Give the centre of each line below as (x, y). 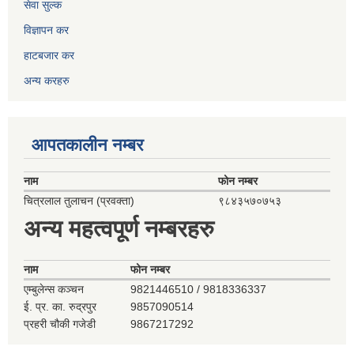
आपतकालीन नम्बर (88, 145)
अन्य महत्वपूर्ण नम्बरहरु (119, 229)
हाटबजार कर (49, 56)
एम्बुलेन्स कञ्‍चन (54, 290)
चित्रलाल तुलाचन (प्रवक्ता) (79, 201)
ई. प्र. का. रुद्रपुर (60, 307)
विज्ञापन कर (46, 30)
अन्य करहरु (47, 81)
